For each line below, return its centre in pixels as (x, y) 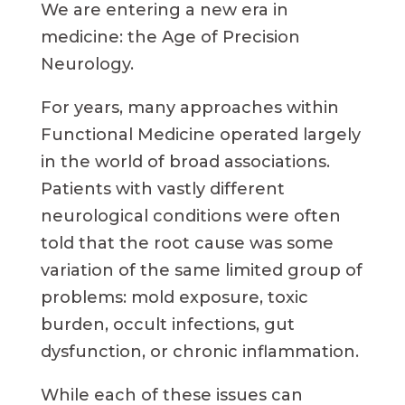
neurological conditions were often (190, 216)
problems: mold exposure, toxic (174, 297)
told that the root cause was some (187, 243)
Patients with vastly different (162, 188)
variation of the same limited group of (201, 270)
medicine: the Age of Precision (170, 37)
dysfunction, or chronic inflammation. (199, 351)
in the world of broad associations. (185, 161)
